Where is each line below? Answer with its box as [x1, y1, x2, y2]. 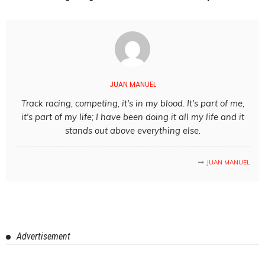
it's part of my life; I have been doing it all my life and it [21, 111, 244, 123]
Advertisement [17, 231, 70, 243]
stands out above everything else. [64, 125, 201, 137]
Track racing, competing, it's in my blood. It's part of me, [21, 98, 244, 109]
